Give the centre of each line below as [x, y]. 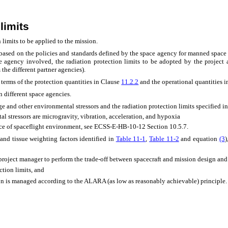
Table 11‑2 [164, 139]
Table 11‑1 [131, 139]
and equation [199, 139]
